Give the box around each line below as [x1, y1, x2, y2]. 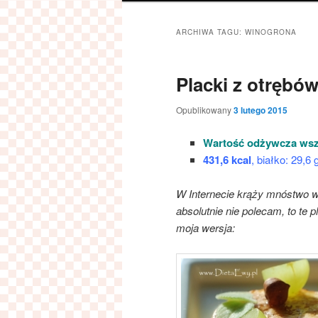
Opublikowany [176, 104, 234, 116]
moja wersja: [176, 219, 235, 235]
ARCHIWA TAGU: [176, 27, 245, 38]
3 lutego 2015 [234, 104, 287, 117]
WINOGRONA [245, 27, 297, 38]
